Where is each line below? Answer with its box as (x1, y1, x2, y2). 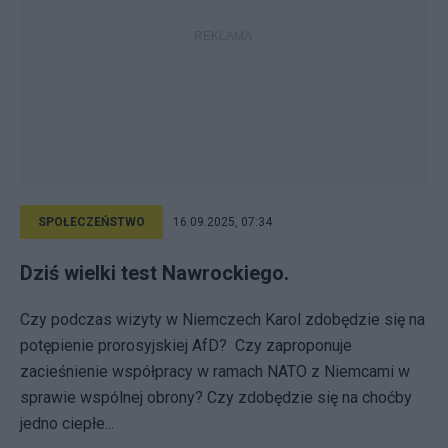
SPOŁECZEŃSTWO (38, 215, 145, 229)
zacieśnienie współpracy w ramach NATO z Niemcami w (20, 362, 410, 381)
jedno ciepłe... (20, 414, 114, 433)
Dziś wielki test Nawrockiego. (20, 261, 289, 285)
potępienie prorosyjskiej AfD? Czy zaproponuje (20, 336, 352, 355)
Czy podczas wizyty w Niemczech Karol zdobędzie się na (20, 310, 425, 329)
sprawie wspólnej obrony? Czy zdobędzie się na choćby (20, 388, 412, 407)
